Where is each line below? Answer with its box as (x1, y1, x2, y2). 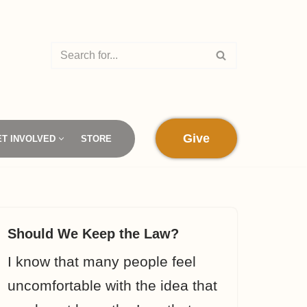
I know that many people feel (8, 254, 196, 269)
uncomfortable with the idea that (8, 278, 217, 293)
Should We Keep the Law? (8, 226, 179, 241)
